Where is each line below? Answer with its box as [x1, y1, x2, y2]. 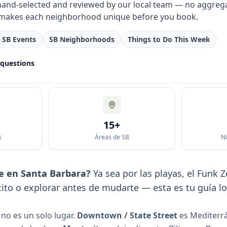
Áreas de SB [94, 133, 129, 142]
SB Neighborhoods [49, 34, 115, 45]
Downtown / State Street [77, 210, 177, 221]
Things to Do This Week [128, 34, 210, 45]
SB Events [2, 34, 36, 45]
